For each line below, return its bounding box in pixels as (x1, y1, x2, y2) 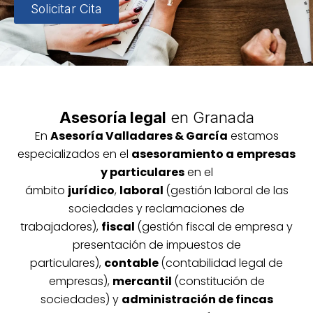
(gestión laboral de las (165, 182, 289, 198)
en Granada (166, 108, 254, 126)
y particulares (100, 163, 184, 180)
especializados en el (17, 145, 131, 162)
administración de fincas (121, 291, 273, 307)
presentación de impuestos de (72, 236, 241, 253)
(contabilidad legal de (161, 254, 283, 271)
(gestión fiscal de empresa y (137, 218, 293, 235)
